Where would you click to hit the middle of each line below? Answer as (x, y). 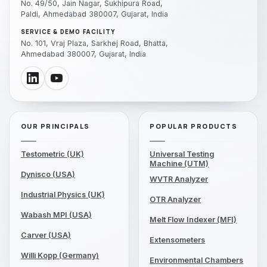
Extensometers (178, 240)
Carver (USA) (46, 235)
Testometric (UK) (52, 154)
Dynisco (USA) (48, 174)
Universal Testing (182, 154)
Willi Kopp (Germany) (60, 255)
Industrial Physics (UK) (63, 194)
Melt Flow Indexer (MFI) (193, 219)
